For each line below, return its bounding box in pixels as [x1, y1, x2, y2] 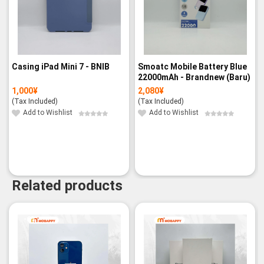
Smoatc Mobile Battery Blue [138, 61, 247, 71]
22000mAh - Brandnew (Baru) [138, 72, 250, 82]
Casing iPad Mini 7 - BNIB [12, 61, 110, 71]
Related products [12, 177, 123, 194]
